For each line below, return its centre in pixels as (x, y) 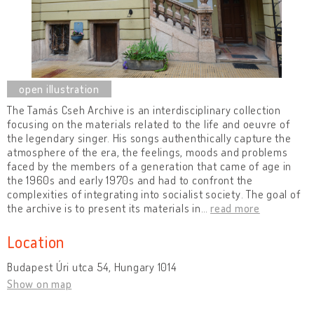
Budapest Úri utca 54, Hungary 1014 (92, 267)
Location (36, 241)
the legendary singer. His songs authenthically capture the (149, 138)
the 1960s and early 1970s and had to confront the (130, 180)
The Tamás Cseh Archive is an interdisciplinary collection (144, 110)
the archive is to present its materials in (104, 208)
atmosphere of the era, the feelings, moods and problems (148, 152)
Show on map (40, 284)
